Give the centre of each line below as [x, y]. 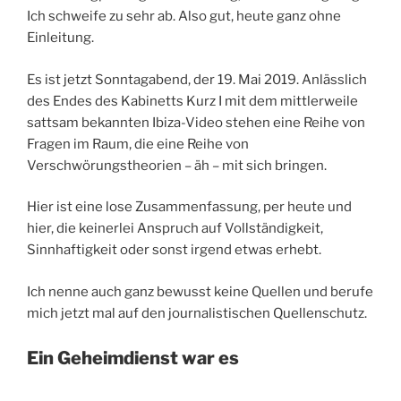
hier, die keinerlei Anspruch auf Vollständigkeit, [175, 229]
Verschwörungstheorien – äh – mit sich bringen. [177, 165]
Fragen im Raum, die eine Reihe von [138, 144]
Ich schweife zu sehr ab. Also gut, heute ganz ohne [184, 17]
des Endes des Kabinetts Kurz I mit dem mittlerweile [192, 101]
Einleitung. [60, 38]
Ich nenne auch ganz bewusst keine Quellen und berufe [200, 291]
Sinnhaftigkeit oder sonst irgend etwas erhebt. [174, 250]
